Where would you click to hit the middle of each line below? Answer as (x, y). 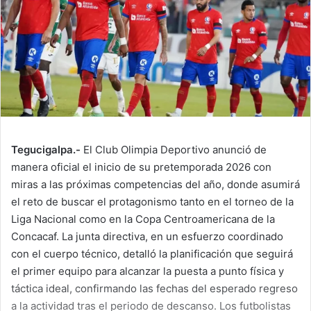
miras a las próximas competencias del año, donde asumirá (155, 185)
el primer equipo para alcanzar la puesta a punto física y (148, 271)
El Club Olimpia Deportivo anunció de (174, 150)
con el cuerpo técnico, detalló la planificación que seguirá (152, 254)
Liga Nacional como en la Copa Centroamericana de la (143, 219)
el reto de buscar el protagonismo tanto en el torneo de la (152, 202)
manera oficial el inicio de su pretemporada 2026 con (141, 167)
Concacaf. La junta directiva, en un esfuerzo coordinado (147, 237)
